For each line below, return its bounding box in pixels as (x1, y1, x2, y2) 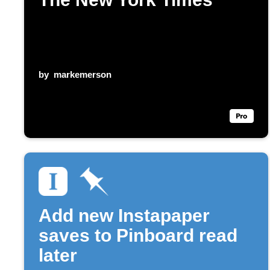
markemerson (53, 69, 111, 80)
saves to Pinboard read (39, 225, 237, 245)
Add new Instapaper (39, 205, 210, 225)
